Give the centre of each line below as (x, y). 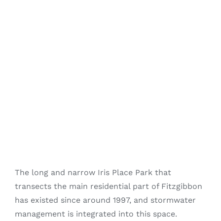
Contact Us (29, 57)
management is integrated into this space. (96, 214)
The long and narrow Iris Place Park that (93, 172)
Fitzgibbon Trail (37, 24)
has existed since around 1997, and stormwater (105, 200)
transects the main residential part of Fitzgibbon (109, 186)
